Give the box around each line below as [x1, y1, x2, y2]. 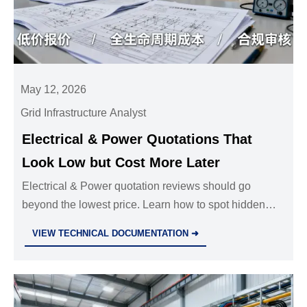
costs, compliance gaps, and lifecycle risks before [22, 217, 262, 230]
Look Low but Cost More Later [22, 155, 221, 171]
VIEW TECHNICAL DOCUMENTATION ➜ [32, 228, 199, 238]
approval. [22, 236, 68, 248]
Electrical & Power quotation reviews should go [22, 180, 251, 193]
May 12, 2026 [21, 83, 87, 95]
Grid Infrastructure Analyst [21, 107, 147, 119]
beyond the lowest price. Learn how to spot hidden [22, 199, 266, 211]
